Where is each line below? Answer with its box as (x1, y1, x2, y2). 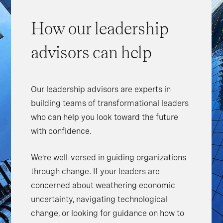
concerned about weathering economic (31, 181, 176, 191)
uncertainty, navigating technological (31, 195, 168, 205)
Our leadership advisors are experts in (31, 85, 171, 95)
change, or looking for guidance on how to (31, 209, 185, 219)
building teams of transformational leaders (31, 99, 189, 109)
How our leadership (31, 20, 169, 39)
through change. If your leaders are (31, 167, 160, 177)
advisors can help (31, 44, 152, 63)
